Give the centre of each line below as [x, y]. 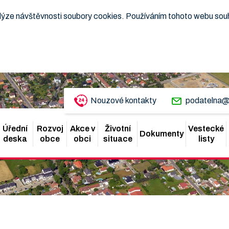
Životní [118, 129]
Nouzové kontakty [123, 100]
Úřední [15, 129]
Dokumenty [162, 134]
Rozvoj [50, 129]
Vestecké [206, 129]
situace [118, 139]
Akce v [82, 129]
